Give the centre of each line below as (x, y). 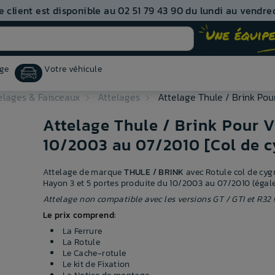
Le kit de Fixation (96, 265)
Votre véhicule (73, 69)
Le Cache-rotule (94, 254)
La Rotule (81, 242)
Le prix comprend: (79, 215)
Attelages (119, 97)
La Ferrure (82, 231)
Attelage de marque (83, 172)
